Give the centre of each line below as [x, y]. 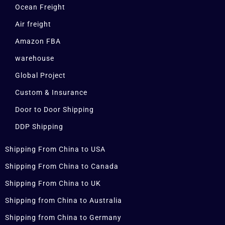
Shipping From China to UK [53, 184]
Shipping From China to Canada [62, 166]
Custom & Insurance [51, 93]
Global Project [40, 76]
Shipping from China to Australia [64, 201]
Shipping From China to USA [55, 149]
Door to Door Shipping [54, 110]
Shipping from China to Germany [63, 218]
